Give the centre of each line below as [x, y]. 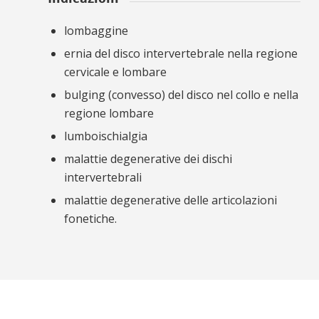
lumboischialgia [109, 136]
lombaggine [96, 31]
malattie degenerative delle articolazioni [171, 200]
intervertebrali [103, 178]
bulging [85, 95]
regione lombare [109, 114]
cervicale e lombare [115, 72]
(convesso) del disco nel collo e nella [202, 95]
